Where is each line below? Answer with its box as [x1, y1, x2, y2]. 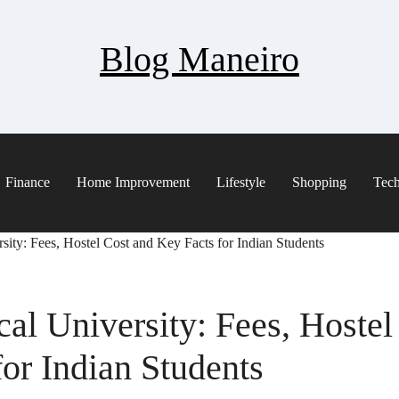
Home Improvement [77, 175, 190, 190]
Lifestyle [216, 175, 265, 190]
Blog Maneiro [100, 39, 299, 79]
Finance [5, 175, 50, 190]
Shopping [292, 175, 346, 190]
